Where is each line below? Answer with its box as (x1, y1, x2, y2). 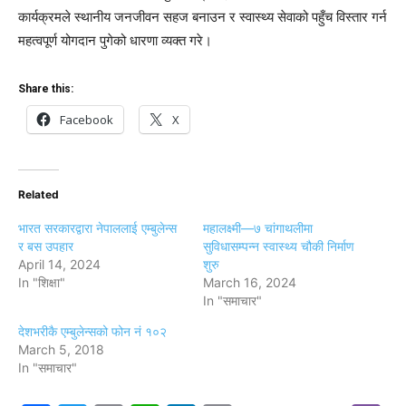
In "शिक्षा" (18, 274, 65, 290)
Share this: (18, 82, 73, 95)
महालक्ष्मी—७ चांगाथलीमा (203, 219, 313, 236)
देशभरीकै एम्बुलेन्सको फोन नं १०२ (18, 323, 167, 339)
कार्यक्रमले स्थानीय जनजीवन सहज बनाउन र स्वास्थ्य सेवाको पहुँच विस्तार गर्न (18, 7, 387, 25)
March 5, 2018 (18, 341, 104, 357)
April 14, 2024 (18, 256, 101, 272)
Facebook (60, 111, 113, 128)
